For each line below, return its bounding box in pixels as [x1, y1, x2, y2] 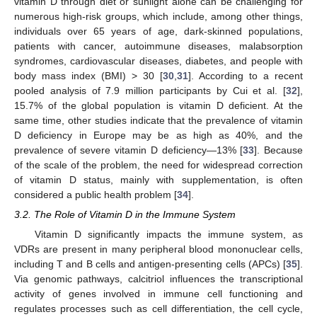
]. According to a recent [188, 69, 303, 81]
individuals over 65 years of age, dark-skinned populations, [14, 25, 303, 37]
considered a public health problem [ [14, 188, 177, 200]
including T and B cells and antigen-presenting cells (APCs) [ [14, 258, 286, 270]
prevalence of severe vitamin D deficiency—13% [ [14, 144, 243, 156]
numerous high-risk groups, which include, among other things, [14, 10, 303, 22]
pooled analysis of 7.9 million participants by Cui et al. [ [14, 84, 286, 96]
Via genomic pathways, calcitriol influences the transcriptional [14, 273, 303, 285]
